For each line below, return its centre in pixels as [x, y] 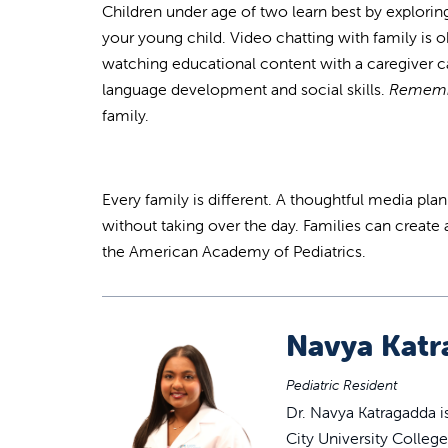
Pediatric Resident [341, 384]
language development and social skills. [245, 88]
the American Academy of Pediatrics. [236, 250]
